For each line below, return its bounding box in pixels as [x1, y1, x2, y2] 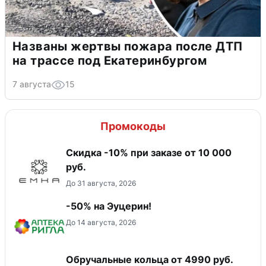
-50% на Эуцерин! [66, 200, 151, 213]
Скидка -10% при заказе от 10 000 [66, 147, 232, 159]
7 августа [12, 79, 51, 90]
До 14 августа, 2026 [66, 218, 136, 227]
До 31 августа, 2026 [66, 179, 136, 188]
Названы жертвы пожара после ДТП [12, 39, 243, 54]
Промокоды [100, 120, 166, 133]
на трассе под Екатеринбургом [12, 53, 207, 68]
